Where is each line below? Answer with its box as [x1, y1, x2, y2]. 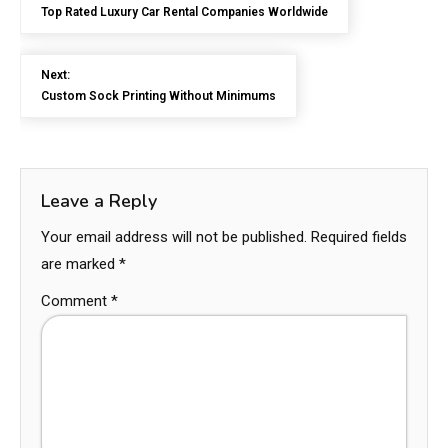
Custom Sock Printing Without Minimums [41, 89, 276, 103]
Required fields [311, 228, 407, 246]
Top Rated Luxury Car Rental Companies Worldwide [41, 5, 328, 19]
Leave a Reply [41, 189, 157, 213]
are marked [41, 255, 119, 273]
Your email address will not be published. [41, 228, 307, 246]
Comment [41, 292, 111, 310]
